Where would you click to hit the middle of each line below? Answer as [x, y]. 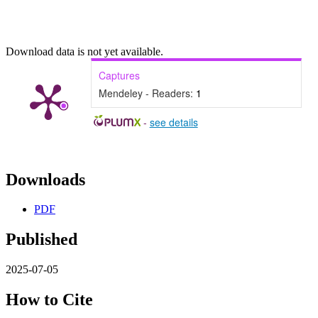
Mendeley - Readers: [147, 93]
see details [174, 122]
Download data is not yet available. [84, 51]
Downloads [45, 179]
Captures [119, 75]
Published [42, 240]
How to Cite [49, 300]
